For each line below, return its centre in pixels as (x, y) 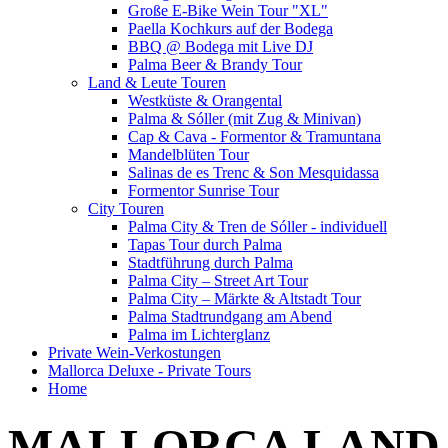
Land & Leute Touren (157, 82)
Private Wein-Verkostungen (134, 352)
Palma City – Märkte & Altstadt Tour (244, 298)
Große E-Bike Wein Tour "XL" (228, 10)
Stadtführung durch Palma (210, 262)
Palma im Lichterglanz (199, 334)
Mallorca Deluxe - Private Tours (149, 370)
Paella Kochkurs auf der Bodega (230, 28)
